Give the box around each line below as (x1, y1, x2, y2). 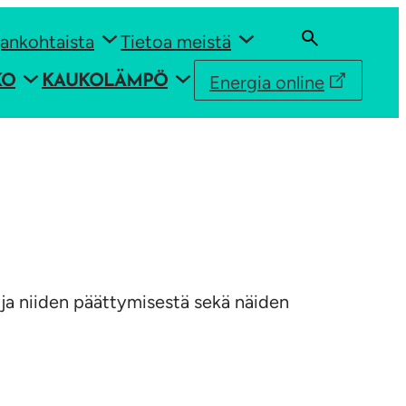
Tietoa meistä (121, 31, 231, 53)
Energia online (209, 71, 324, 93)
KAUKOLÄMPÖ (42, 72, 168, 92)
